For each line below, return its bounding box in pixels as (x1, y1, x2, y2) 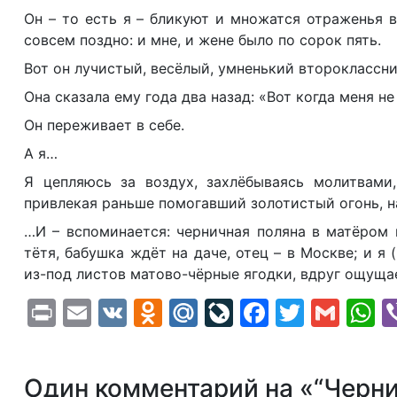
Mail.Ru (198, 295, 295, 330)
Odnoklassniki (162, 295, 349, 330)
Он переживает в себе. (24, 116, 184, 134)
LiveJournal (233, 295, 387, 330)
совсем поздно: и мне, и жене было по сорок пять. (24, 31, 381, 49)
